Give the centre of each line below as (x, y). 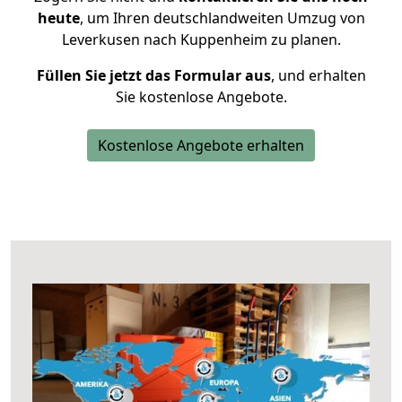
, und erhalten (318, 75)
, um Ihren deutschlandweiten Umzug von (222, 18)
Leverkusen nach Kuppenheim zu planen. (201, 39)
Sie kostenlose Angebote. (201, 97)
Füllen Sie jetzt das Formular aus (153, 75)
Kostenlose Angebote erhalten (201, 145)
